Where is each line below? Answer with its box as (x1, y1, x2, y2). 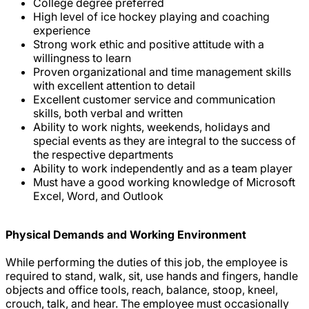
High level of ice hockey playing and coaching (33, 9, 270, 23)
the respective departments (33, 147, 173, 161)
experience (33, 23, 90, 37)
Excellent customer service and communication (33, 92, 275, 106)
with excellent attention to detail (33, 78, 195, 92)
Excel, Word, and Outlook (33, 188, 163, 203)
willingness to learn (33, 50, 131, 65)
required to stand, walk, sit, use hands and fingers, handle (6, 268, 298, 283)
